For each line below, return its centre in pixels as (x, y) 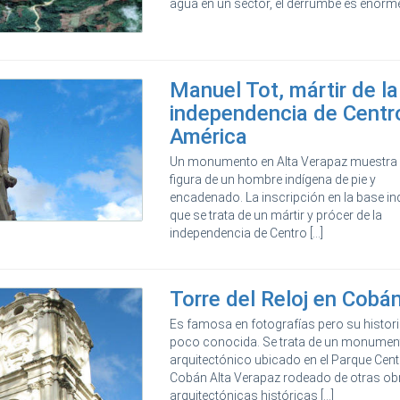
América (209, 137)
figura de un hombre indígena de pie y (273, 180)
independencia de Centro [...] (247, 233)
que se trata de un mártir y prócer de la (276, 216)
